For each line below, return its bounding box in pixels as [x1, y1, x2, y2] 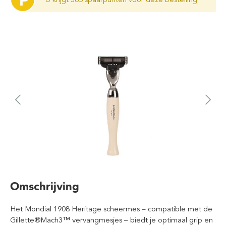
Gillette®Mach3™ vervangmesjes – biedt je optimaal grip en [10, 215, 213, 224]
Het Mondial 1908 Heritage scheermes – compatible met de [10, 204, 212, 213]
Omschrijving [10, 180, 79, 193]
